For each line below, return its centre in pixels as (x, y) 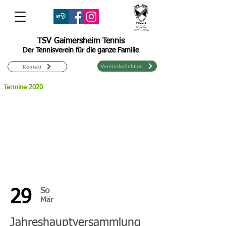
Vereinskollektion (122, 66)
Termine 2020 (23, 88)
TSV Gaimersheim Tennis (81, 41)
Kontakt (32, 67)
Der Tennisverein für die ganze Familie (81, 50)
